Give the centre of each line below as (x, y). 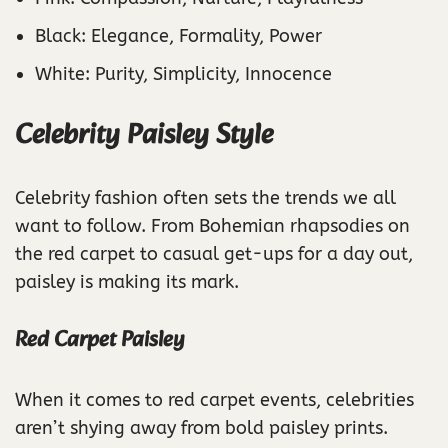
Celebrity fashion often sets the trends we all (205, 197)
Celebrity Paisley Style (144, 135)
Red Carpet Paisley (100, 340)
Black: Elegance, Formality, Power (178, 35)
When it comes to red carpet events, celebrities (214, 399)
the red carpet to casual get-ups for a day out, (214, 253)
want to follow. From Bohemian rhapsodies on (212, 225)
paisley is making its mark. (127, 281)
